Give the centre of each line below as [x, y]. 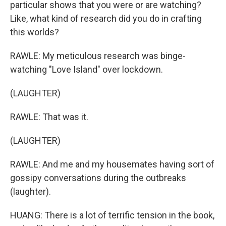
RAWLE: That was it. [49, 117]
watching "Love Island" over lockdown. [87, 69]
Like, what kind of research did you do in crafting [106, 18]
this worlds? [35, 32]
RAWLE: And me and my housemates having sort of [112, 164]
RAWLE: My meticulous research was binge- [98, 56]
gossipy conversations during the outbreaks [98, 178]
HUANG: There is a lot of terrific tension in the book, [112, 215]
